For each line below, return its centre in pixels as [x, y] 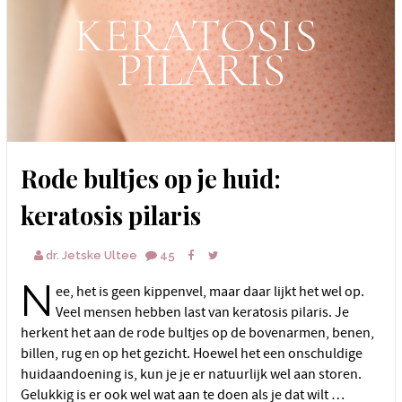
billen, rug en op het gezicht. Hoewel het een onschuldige [192, 354]
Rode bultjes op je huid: [29, 179]
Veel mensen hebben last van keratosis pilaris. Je [202, 313]
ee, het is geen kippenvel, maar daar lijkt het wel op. [210, 292]
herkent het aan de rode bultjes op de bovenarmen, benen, [197, 333]
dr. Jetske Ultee [92, 256]
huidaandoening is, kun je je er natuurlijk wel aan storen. [191, 375]
